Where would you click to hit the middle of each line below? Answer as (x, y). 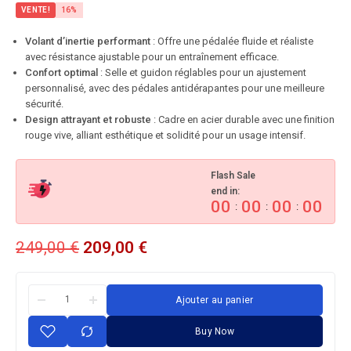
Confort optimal (62, 72)
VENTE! (36, 9)
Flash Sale (233, 175)
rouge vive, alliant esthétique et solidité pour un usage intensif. (165, 135)
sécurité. (44, 103)
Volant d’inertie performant (88, 41)
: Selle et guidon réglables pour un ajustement (202, 72)
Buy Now (215, 331)
